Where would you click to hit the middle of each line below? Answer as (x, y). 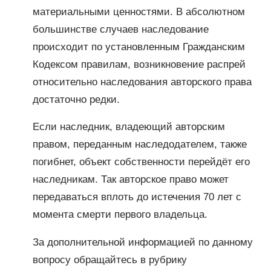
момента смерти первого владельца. (120, 215)
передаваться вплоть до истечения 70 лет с (137, 197)
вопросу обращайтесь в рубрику (109, 260)
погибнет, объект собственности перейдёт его (141, 162)
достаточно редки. (76, 99)
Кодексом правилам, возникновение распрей (139, 64)
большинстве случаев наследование (120, 29)
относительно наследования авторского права (142, 82)
